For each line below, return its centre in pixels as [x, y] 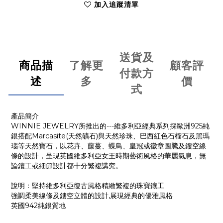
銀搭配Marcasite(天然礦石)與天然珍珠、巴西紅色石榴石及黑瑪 [110, 136]
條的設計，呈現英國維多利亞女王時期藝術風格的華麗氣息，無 [109, 156]
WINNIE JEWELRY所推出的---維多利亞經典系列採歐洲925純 [110, 126]
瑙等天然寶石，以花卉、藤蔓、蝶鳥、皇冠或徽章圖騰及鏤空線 [109, 146]
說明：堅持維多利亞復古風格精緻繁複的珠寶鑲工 [88, 186]
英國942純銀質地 [38, 206]
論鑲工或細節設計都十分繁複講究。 [67, 166]
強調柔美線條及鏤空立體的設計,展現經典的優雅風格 [92, 196]
